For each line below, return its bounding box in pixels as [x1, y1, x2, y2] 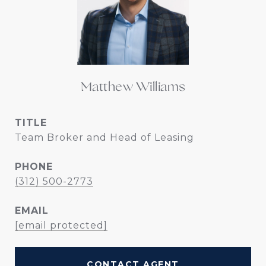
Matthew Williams [80, 81, 186, 94]
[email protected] [15, 220, 107, 231]
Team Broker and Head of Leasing [15, 132, 194, 143]
